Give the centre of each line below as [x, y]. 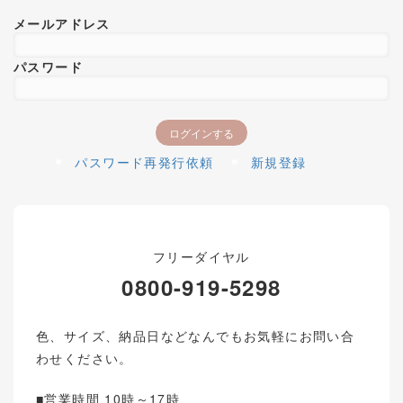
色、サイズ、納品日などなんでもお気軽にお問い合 [196, 336]
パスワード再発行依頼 [144, 162]
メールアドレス [62, 23]
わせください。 [85, 358]
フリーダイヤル [201, 256]
